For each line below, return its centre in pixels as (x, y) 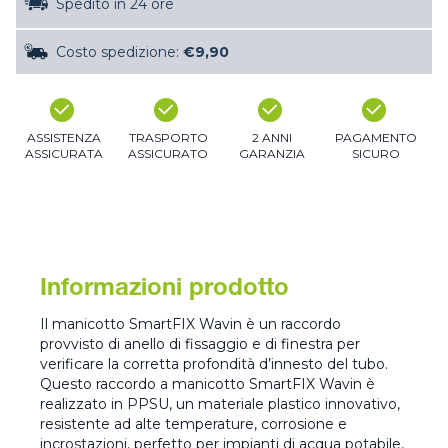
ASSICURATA (64, 154)
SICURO (376, 154)
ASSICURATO (168, 154)
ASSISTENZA (64, 138)
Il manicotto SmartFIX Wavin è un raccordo (190, 324)
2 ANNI (272, 138)
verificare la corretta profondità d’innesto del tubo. (214, 364)
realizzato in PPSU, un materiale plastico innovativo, (220, 404)
